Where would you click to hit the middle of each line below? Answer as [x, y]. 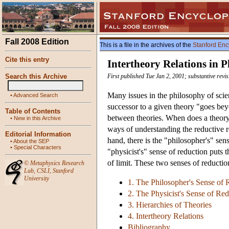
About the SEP [31, 141]
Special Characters [38, 147]
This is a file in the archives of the [146, 45]
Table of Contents [33, 111]
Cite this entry [27, 60]
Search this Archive [36, 76]
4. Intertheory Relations [166, 216]
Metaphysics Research [57, 163]
